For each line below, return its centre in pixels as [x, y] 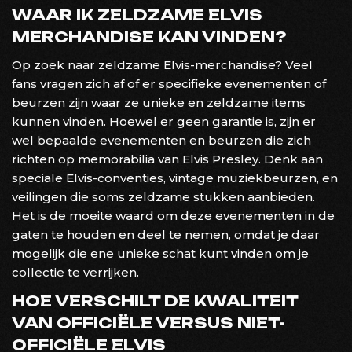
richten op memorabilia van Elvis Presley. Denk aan [167, 159]
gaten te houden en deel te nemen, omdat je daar [166, 234]
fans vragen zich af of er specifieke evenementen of [169, 83]
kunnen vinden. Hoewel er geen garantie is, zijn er [164, 121]
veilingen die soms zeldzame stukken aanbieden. [163, 196]
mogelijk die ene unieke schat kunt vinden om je [160, 253]
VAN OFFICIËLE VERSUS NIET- [148, 323]
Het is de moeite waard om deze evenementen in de [173, 215]
